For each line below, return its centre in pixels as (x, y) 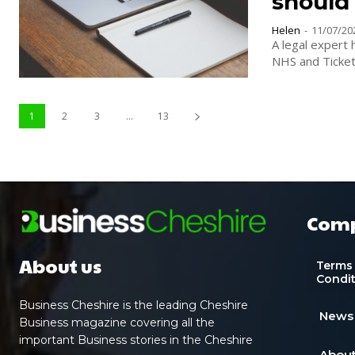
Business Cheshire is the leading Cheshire (134, 305)
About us (60, 266)
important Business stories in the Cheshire (136, 340)
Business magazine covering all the (117, 323)
